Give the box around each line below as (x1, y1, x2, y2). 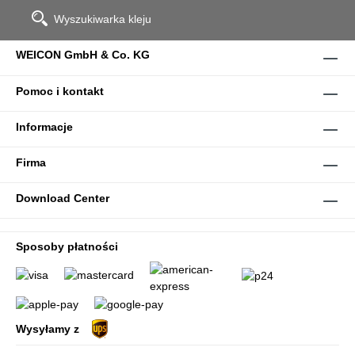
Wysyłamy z (16, 322, 79, 335)
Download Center (16, 192, 109, 205)
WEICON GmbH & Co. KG (16, 48, 150, 62)
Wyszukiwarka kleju (54, 13, 151, 26)
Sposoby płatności (16, 240, 118, 254)
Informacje (16, 120, 73, 134)
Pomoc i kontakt (16, 85, 104, 98)
